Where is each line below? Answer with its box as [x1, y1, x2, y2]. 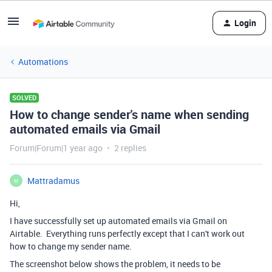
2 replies [114, 142, 146, 154]
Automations [18, 56, 68, 67]
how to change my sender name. [10, 240, 132, 252]
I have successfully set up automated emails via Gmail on [10, 215, 227, 226]
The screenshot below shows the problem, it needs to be [10, 258, 220, 270]
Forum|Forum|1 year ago [10, 142, 103, 154]
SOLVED [12, 93, 36, 102]
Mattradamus [27, 175, 80, 186]
